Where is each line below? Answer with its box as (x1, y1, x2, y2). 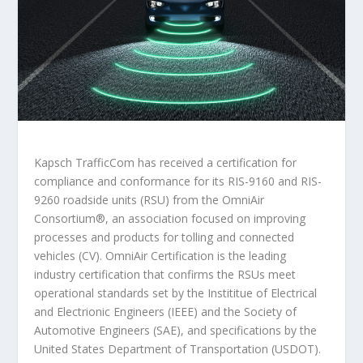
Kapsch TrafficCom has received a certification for (34, 154, 297, 170)
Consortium (34, 210, 96, 226)
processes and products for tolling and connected (34, 228, 295, 245)
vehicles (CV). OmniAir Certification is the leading (34, 247, 287, 263)
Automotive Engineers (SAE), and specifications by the (34, 322, 318, 338)
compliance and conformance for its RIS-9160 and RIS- (34, 173, 322, 189)
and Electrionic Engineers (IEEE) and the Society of (34, 303, 297, 319)
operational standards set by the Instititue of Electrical (34, 284, 318, 301)
